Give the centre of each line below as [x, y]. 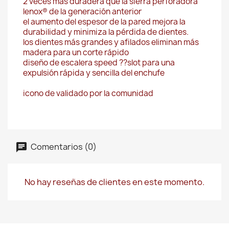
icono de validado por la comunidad [88, 93]
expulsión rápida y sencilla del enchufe [94, 73]
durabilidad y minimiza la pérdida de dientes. [106, 32]
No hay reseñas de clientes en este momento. [114, 182]
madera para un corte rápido [76, 52]
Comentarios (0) [63, 146]
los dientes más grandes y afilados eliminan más [111, 42]
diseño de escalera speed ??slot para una [99, 63]
